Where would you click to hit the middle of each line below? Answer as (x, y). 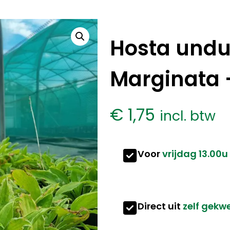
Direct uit (160, 206)
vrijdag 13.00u (195, 154)
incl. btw (188, 116)
